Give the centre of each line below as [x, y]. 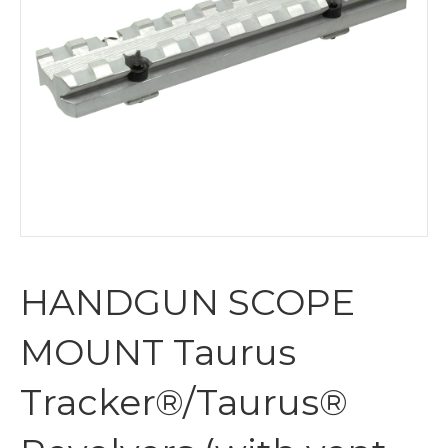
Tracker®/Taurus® [184, 402]
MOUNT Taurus [158, 352]
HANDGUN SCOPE [187, 302]
